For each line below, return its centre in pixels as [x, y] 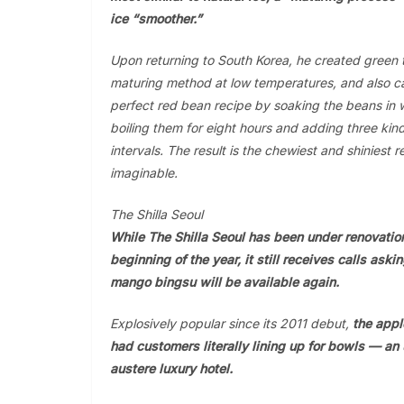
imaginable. [144, 173]
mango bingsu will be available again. [225, 282]
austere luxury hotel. [171, 368]
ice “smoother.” [156, 18]
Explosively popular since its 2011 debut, [231, 323]
